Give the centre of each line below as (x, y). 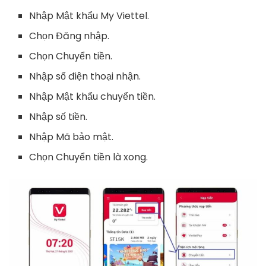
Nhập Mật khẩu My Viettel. (89, 15)
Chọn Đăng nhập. (69, 36)
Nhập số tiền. (58, 116)
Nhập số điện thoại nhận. (85, 76)
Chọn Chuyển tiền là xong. (89, 157)
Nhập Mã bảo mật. (72, 137)
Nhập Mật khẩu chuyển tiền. (93, 96)
